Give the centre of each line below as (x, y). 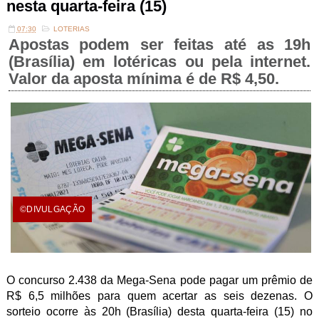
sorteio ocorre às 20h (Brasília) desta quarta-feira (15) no (159, 312)
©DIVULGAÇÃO (52, 209)
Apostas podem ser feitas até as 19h (159, 45)
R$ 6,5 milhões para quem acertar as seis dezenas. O (159, 296)
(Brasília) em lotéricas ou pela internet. (159, 62)
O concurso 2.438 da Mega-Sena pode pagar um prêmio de (159, 280)
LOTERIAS (71, 29)
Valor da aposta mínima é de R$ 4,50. (143, 79)
